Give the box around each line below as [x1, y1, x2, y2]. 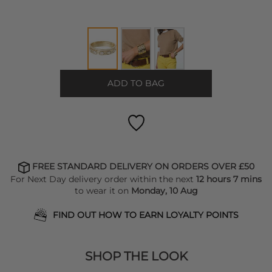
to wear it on [74, 185, 131, 196]
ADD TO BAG [107, 78, 165, 89]
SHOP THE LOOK [84, 248, 188, 263]
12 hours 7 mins [196, 173, 262, 185]
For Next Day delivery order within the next [10, 173, 196, 185]
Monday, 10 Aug [131, 185, 198, 196]
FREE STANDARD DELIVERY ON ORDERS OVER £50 [30, 161, 254, 172]
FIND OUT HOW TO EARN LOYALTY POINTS [52, 209, 239, 220]
